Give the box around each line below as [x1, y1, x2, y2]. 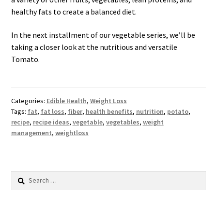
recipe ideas [32, 118, 69, 127]
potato [167, 107, 188, 116]
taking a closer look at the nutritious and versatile [11, 42, 177, 52]
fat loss [40, 107, 64, 116]
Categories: [11, 96, 46, 106]
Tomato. [11, 54, 40, 64]
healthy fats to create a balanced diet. [11, 7, 137, 17]
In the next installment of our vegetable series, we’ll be [11, 30, 195, 40]
